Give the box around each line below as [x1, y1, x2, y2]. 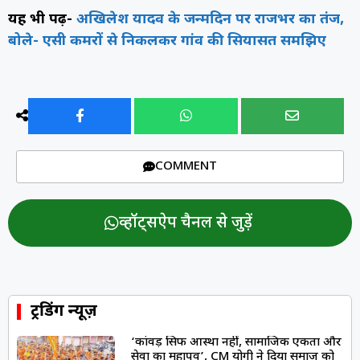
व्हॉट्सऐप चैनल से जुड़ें [118, 212, 252, 234]
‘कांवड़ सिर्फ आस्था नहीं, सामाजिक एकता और [130, 334, 342, 350]
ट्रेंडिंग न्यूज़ [31, 301, 98, 322]
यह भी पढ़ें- [8, 10, 76, 29]
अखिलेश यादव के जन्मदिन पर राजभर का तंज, [76, 10, 344, 29]
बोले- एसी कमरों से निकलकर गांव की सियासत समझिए [8, 31, 326, 51]
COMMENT [155, 158, 217, 174]
